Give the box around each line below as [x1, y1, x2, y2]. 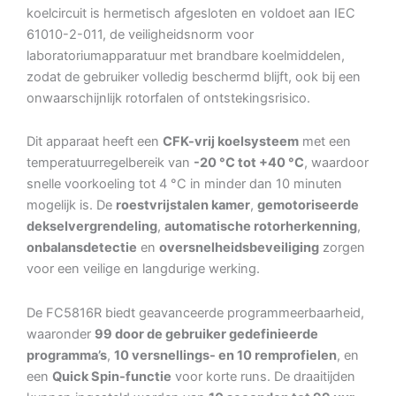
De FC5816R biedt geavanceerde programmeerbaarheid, [27, 304, 364, 321]
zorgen [319, 240, 365, 256]
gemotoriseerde [257, 197, 359, 214]
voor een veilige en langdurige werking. [27, 261, 260, 278]
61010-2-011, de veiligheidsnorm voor [27, 26, 254, 42]
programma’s [27, 346, 107, 363]
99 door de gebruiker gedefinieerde [95, 325, 318, 342]
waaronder [27, 325, 95, 342]
